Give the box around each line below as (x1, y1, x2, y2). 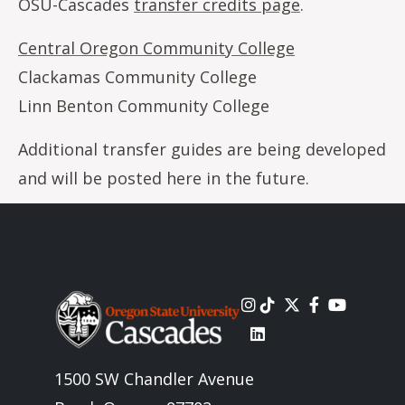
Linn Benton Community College (18, 95, 269, 117)
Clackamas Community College (18, 66, 257, 88)
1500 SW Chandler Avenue (54, 368, 254, 391)
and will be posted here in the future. (18, 167, 309, 189)
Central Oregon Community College (18, 37, 295, 59)
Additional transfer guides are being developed (18, 138, 386, 160)
